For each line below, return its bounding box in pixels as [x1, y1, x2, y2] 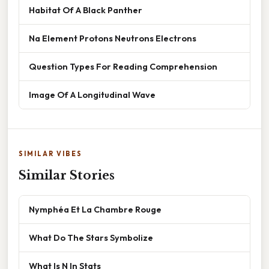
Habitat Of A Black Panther [29, 4, 142, 16]
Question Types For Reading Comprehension [29, 61, 217, 73]
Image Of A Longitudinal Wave [29, 89, 156, 101]
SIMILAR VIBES [19, 150, 82, 159]
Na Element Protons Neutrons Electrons [29, 32, 196, 44]
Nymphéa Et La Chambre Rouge [29, 204, 162, 216]
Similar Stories [19, 168, 115, 183]
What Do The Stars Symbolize [29, 232, 153, 244]
